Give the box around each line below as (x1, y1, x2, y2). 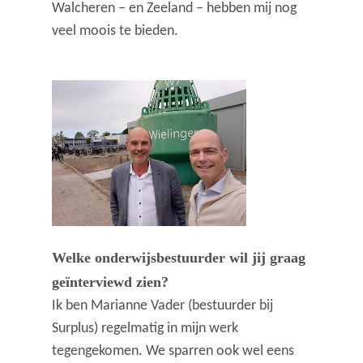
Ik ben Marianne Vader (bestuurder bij (52, 297, 274, 314)
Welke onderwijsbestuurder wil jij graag (52, 249, 306, 266)
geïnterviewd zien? (52, 273, 169, 290)
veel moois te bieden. (52, 23, 179, 40)
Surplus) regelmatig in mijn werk (52, 320, 239, 336)
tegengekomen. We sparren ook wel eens (52, 343, 295, 359)
